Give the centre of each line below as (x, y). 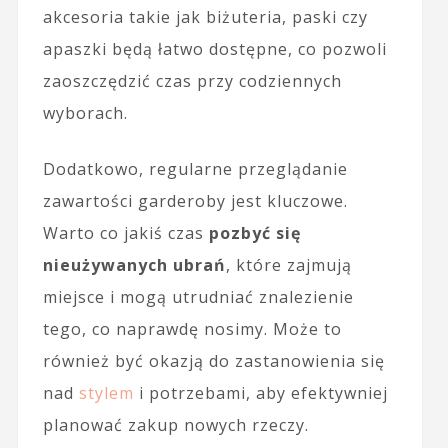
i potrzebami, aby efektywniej (260, 392)
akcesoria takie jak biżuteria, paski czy (205, 16)
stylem (106, 392)
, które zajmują (288, 264)
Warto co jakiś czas (125, 232)
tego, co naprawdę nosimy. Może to (192, 328)
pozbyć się (254, 232)
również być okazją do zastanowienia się (213, 360)
